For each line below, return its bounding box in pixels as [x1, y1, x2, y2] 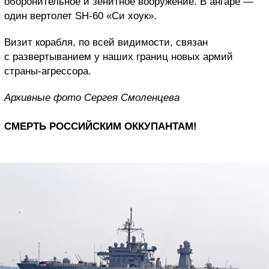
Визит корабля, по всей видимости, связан [4, 36, 208, 48]
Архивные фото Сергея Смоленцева [4, 91, 180, 103]
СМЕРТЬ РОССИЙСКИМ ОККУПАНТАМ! [4, 120, 197, 132]
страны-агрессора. [4, 65, 91, 77]
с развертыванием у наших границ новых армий [4, 50, 233, 62]
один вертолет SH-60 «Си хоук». [4, 10, 157, 22]
